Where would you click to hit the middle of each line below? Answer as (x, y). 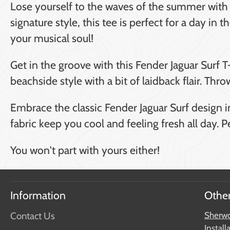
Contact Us (33, 216)
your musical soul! (52, 38)
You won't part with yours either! (85, 150)
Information (38, 195)
